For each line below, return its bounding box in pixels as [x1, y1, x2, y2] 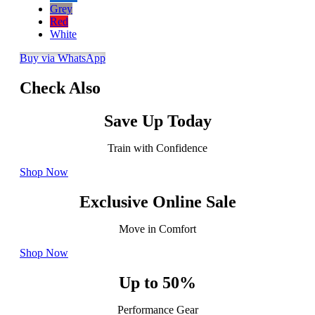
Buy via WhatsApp [20, 52, 105, 64]
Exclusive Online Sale [79, 192, 236, 211]
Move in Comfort [119, 222, 196, 235]
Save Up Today [103, 111, 212, 130]
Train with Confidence [108, 141, 207, 154]
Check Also [20, 78, 101, 97]
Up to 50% [119, 273, 196, 292]
